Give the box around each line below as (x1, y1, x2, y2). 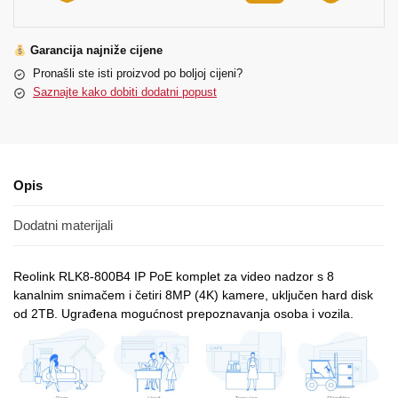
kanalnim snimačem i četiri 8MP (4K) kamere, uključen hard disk (13, 288, 373, 303)
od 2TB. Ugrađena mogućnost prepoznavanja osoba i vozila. (13, 306, 354, 322)
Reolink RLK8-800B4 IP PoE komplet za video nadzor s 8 (13, 269, 334, 284)
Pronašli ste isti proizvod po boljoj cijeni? (33, 67, 243, 81)
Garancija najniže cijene (26, 44, 163, 58)
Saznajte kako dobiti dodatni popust (33, 85, 217, 99)
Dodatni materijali (13, 218, 113, 233)
